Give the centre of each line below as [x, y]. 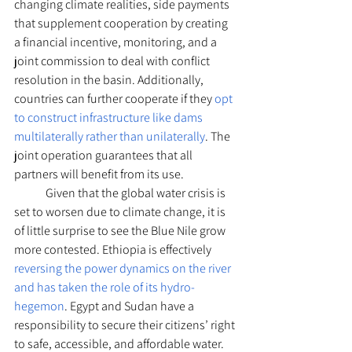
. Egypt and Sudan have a [130, 306]
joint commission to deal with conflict [113, 61]
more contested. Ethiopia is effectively [114, 249]
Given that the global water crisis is [30, 193]
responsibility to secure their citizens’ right [126, 325]
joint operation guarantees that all [104, 155]
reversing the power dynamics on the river [124, 268]
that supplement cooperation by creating [122, 23]
